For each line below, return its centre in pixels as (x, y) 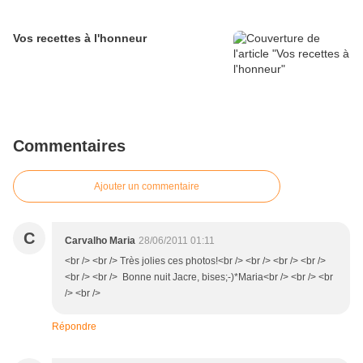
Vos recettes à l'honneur (80, 38)
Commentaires (69, 146)
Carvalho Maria (100, 241)
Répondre (74, 327)
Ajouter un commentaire (147, 187)
